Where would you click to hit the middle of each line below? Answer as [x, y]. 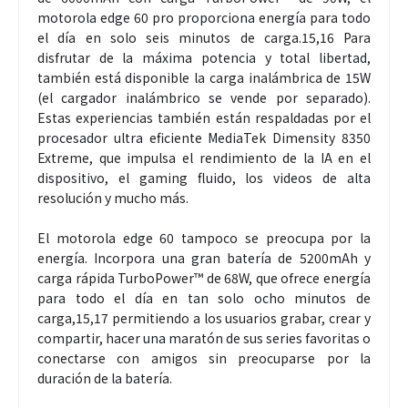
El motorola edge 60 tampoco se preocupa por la [204, 238]
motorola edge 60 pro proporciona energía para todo [204, 18]
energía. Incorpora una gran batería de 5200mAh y [204, 258]
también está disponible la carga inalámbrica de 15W [204, 78]
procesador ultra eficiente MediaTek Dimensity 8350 [204, 138]
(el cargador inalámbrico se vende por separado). [204, 98]
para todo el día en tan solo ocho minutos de [204, 298]
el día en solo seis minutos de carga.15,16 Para [204, 38]
